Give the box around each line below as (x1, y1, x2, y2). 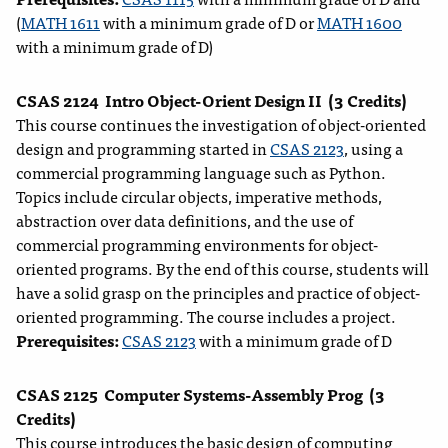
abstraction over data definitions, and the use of (16, 207, 353, 234)
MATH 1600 (317, 9, 402, 36)
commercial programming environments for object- (16, 231, 378, 258)
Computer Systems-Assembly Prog (104, 381, 363, 408)
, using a (344, 135, 403, 162)
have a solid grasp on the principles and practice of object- (16, 279, 420, 306)
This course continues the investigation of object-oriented (16, 111, 426, 138)
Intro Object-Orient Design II (105, 87, 322, 114)
